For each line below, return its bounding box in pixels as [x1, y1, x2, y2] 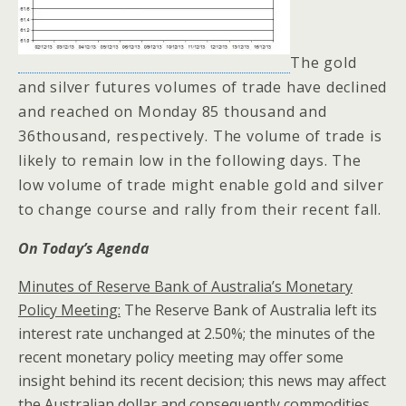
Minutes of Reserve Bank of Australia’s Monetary [18, 276, 353, 297]
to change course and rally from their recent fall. [18, 199, 382, 220]
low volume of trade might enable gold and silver [18, 175, 384, 196]
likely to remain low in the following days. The [18, 150, 362, 171]
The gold [290, 53, 357, 73]
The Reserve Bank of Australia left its [121, 300, 377, 321]
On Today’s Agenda [18, 238, 150, 259]
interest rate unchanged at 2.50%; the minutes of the [18, 324, 375, 344]
